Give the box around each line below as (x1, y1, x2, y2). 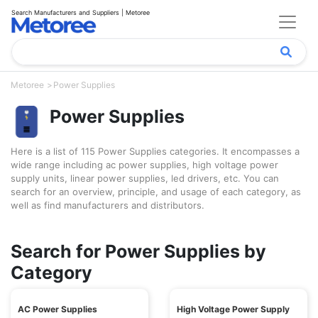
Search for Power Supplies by (11, 241, 266, 262)
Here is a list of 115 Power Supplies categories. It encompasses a (11, 146, 300, 157)
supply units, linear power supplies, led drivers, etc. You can (11, 172, 279, 184)
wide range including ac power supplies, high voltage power (11, 159, 278, 170)
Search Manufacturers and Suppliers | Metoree (11, 9, 150, 16)
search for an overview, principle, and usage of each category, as (11, 186, 301, 197)
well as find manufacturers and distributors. (11, 199, 204, 211)
